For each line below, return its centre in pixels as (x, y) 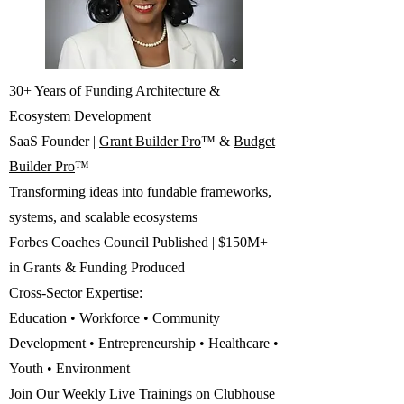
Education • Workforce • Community (115, 317)
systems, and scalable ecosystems (103, 216)
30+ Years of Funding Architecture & (115, 90)
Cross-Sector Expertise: (76, 292)
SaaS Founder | (54, 141)
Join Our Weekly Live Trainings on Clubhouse (142, 393)
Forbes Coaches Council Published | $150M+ (138, 242)
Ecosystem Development (80, 115)
